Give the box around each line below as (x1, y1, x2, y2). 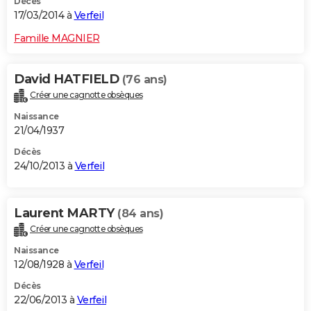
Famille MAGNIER (14, 31, 100, 44)
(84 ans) (117, 206, 163, 220)
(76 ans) (121, 72, 167, 86)
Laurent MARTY (14, 205, 117, 221)
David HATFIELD (14, 71, 122, 87)
